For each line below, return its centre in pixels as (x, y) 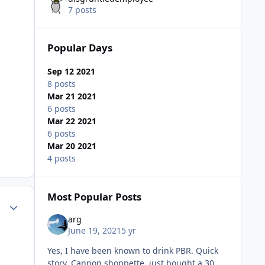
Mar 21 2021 (72, 96)
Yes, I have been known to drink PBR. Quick (132, 251)
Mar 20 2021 (72, 146)
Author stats (28, 203)
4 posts (61, 159)
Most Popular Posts (94, 197)
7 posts (82, 10)
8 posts (61, 84)
